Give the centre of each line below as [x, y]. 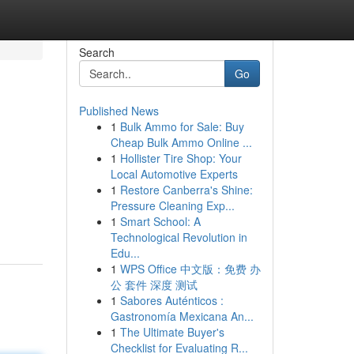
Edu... [125, 253]
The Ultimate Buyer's [172, 332]
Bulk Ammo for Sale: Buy [182, 126]
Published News [119, 111]
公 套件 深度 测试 [154, 284]
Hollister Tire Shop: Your [181, 158]
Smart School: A [160, 221]
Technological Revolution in [179, 237]
